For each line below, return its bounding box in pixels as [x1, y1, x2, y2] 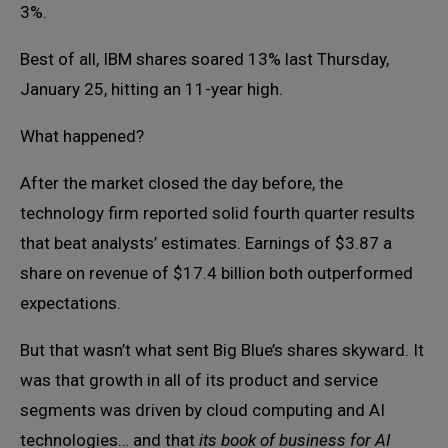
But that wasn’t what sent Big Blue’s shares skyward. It [20, 340, 424, 361]
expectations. [20, 293, 121, 314]
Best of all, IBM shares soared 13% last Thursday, [20, 49, 389, 70]
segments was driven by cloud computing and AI [20, 400, 385, 421]
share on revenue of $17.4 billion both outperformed [20, 263, 413, 284]
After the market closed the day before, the [20, 173, 343, 194]
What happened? [20, 126, 144, 147]
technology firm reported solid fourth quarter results [20, 203, 415, 224]
